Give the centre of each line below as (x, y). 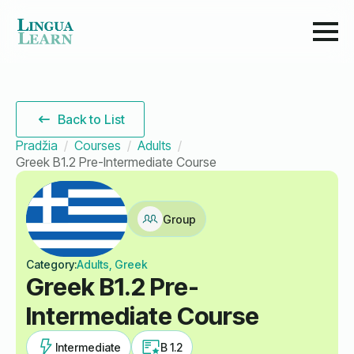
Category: (51, 264)
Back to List (92, 119)
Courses (98, 145)
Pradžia (37, 145)
